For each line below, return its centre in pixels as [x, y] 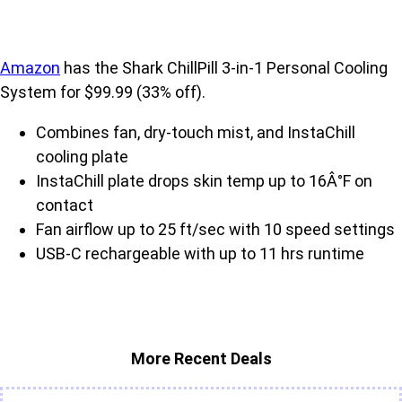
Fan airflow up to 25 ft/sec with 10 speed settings [215, 230]
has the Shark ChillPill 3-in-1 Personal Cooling [224, 68]
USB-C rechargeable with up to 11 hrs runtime [200, 254]
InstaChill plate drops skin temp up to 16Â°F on [204, 181]
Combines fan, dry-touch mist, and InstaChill [196, 133]
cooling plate [82, 157]
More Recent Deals [201, 359]
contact [65, 205]
